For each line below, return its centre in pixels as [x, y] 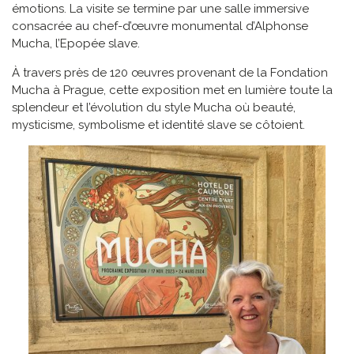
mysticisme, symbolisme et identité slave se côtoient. [158, 125]
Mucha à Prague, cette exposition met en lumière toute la [172, 90]
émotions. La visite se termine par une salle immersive [160, 9]
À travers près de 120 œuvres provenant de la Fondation [170, 73]
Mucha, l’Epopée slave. [76, 44]
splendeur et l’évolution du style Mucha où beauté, [154, 108]
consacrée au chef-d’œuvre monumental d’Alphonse [160, 26]
